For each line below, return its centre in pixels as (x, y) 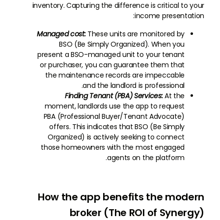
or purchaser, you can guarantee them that (112, 65)
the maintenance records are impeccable (115, 75)
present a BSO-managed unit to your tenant (111, 55)
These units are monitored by (135, 34)
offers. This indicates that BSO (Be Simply (117, 127)
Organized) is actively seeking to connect (116, 137)
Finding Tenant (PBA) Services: (114, 96)
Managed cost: (61, 34)
